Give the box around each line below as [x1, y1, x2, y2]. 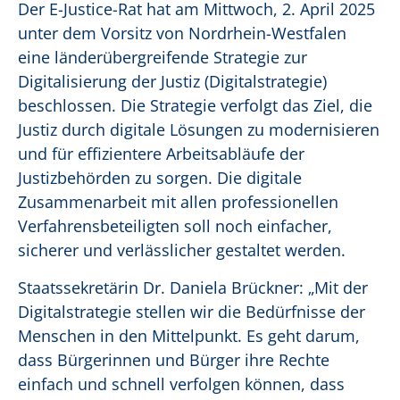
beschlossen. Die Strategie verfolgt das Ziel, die [18, 95, 372, 117]
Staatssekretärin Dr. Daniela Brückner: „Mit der [18, 277, 368, 299]
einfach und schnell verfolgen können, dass [18, 373, 345, 396]
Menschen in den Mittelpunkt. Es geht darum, [18, 325, 360, 347]
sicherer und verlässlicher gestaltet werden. [18, 239, 346, 262]
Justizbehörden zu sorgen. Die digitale [18, 167, 302, 189]
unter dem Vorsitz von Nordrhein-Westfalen [18, 22, 346, 45]
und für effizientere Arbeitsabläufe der [18, 143, 304, 165]
